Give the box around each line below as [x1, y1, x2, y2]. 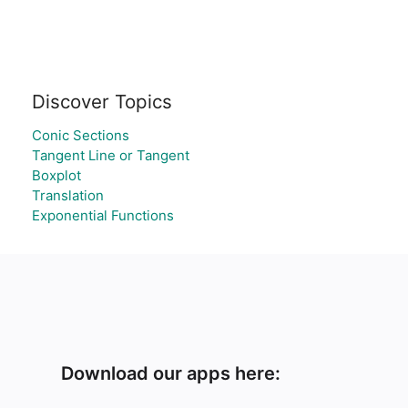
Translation [31, 187, 104, 204]
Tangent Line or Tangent [31, 147, 189, 164]
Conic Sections [31, 127, 129, 144]
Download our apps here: [61, 362, 281, 384]
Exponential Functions [31, 207, 174, 224]
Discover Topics [31, 90, 172, 113]
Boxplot [31, 167, 81, 184]
